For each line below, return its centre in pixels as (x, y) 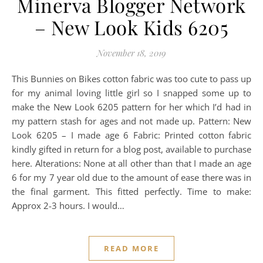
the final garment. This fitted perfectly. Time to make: (131, 191)
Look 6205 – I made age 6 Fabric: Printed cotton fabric (131, 135)
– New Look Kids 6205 (131, 27)
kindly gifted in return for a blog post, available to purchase (131, 149)
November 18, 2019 (131, 53)
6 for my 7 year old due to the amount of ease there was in (131, 177)
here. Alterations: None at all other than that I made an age (131, 163)
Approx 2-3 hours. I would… (68, 205)
